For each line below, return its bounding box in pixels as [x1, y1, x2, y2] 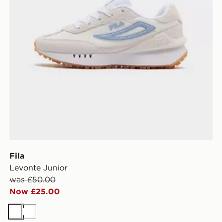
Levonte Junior [9, 162, 67, 172]
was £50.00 [9, 174, 55, 184]
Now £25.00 [9, 186, 60, 196]
